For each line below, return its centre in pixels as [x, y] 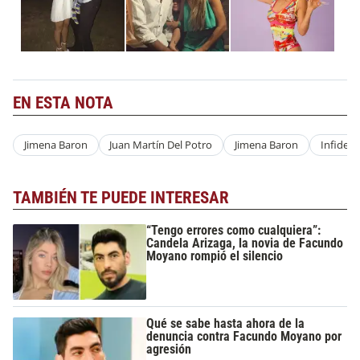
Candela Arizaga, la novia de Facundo [245, 243]
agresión [169, 349]
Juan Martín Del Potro [161, 145]
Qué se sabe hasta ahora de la [226, 323]
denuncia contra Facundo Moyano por [244, 336]
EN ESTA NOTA [63, 103]
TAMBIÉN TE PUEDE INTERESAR [121, 197]
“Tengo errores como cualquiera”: [234, 231]
